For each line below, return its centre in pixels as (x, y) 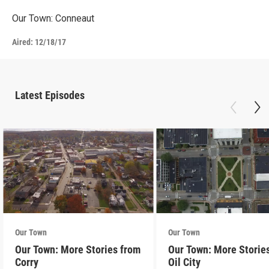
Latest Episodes (50, 95)
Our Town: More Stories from (78, 249)
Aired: (23, 42)
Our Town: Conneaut (53, 19)
